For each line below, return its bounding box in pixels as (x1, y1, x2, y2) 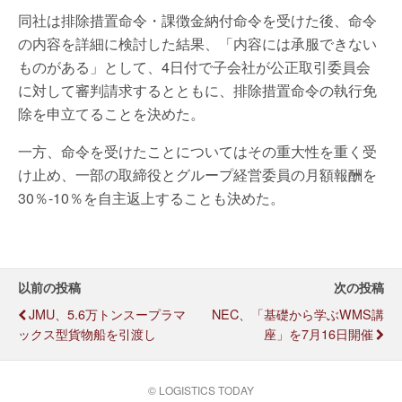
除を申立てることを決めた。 (18, 103, 205, 124)
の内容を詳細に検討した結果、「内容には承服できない (18, 33, 377, 54)
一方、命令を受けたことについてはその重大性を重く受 (18, 141, 377, 162)
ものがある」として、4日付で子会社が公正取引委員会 (18, 57, 371, 77)
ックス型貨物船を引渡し (18, 324, 156, 343)
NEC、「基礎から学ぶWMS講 (212, 304, 384, 323)
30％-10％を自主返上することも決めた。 (18, 188, 284, 208)
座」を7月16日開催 (264, 324, 373, 343)
